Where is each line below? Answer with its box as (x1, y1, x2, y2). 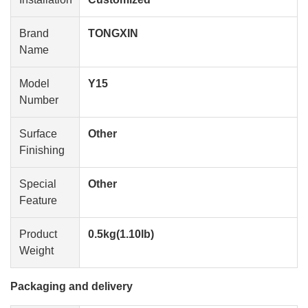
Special (19, 178, 56, 190)
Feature (19, 195, 57, 206)
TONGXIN (88, 27, 138, 39)
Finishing (19, 144, 65, 156)
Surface (19, 128, 57, 140)
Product (19, 228, 57, 240)
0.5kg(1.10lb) (88, 228, 154, 240)
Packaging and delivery (10, 280, 133, 292)
